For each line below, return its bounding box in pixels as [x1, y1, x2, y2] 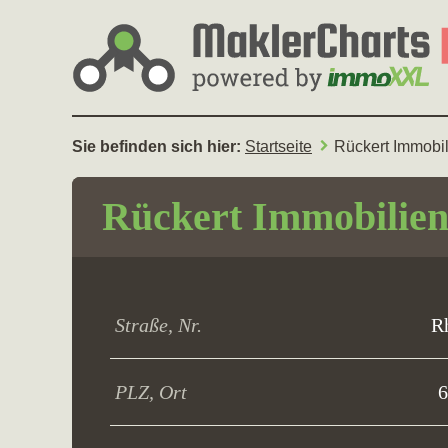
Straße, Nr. [115, 314, 202, 336]
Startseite [245, 138, 312, 155]
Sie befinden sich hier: [72, 138, 245, 155]
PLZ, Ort [115, 381, 187, 403]
